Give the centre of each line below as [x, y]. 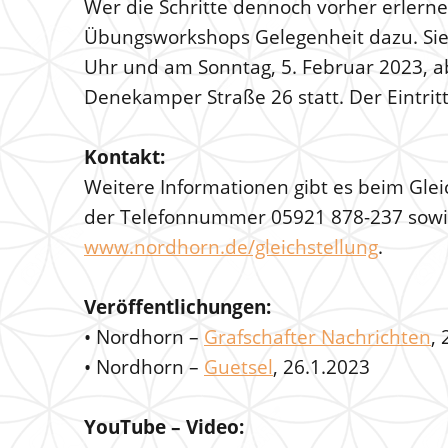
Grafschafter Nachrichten [317, 337]
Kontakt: [124, 157]
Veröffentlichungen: [177, 307]
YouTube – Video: [164, 427]
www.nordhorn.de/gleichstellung [231, 247]
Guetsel [238, 367]
